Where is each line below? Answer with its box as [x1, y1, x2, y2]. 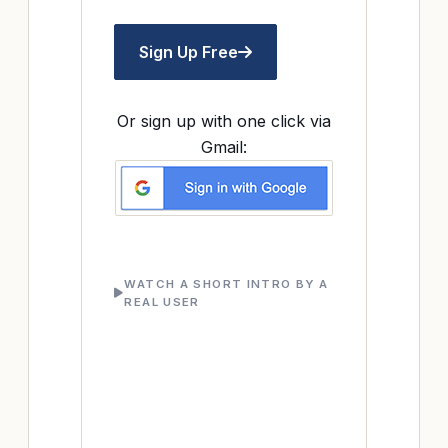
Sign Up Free [139, 42, 238, 63]
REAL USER [124, 295, 200, 310]
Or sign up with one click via [117, 111, 331, 132]
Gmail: [201, 137, 247, 158]
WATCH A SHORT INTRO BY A [124, 277, 329, 292]
